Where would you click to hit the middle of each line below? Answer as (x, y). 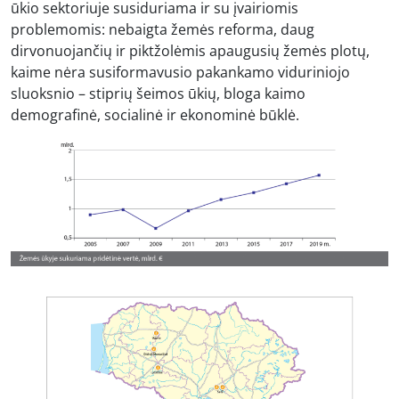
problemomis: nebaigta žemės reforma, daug (163, 29)
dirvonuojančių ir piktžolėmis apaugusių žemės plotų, (190, 50)
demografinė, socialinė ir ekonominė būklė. (155, 114)
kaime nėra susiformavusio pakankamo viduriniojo (180, 72)
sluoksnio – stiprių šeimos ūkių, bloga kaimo (158, 93)
